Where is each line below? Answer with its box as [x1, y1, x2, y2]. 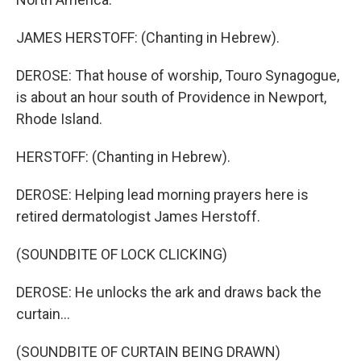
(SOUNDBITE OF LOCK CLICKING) [16, 246, 227, 263]
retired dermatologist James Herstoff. [16, 208, 260, 225]
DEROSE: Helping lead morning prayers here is [16, 186, 309, 203]
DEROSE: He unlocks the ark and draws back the [16, 284, 322, 301]
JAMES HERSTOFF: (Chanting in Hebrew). [16, 29, 280, 46]
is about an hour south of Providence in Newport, [16, 89, 326, 106]
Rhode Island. [16, 110, 102, 127]
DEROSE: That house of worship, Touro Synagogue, [16, 67, 339, 84]
